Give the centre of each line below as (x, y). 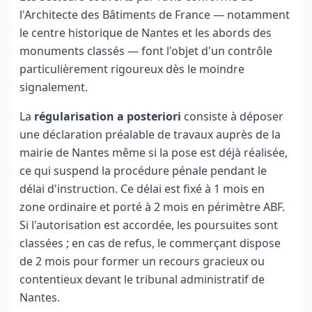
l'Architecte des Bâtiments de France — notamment (155, 15)
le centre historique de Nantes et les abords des (146, 33)
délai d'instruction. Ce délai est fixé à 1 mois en (142, 189)
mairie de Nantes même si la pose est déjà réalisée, (154, 153)
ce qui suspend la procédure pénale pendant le (143, 171)
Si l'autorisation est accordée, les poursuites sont (149, 225)
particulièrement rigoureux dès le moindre (132, 69)
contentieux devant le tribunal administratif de (142, 279)
